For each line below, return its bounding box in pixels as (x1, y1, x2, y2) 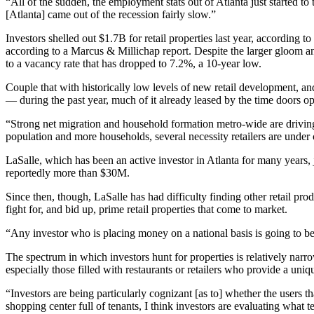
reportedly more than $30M (6, 167, 127, 179)
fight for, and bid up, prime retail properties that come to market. (6, 203, 287, 215)
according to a (6, 45, 71, 57)
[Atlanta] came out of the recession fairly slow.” (6, 8, 216, 20)
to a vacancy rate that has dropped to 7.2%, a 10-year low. (6, 57, 261, 69)
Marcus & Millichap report (71, 45, 189, 57)
